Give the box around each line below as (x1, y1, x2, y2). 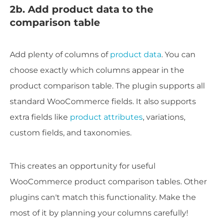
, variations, (143, 112, 185, 122)
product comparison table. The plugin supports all (10, 81, 205, 91)
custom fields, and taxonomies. (10, 128, 131, 138)
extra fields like (10, 112, 70, 122)
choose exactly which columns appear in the (10, 66, 184, 75)
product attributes (70, 112, 143, 122)
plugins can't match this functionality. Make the (10, 193, 196, 202)
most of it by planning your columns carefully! (10, 208, 188, 218)
